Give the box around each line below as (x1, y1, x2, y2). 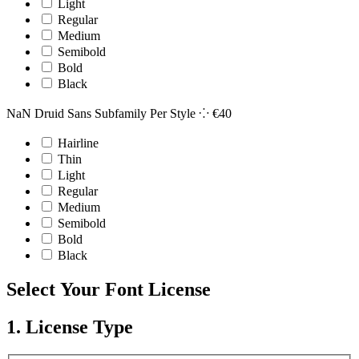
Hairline (58, 136, 99, 150)
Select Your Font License (6, 278, 211, 300)
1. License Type (6, 316, 133, 337)
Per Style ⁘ (150, 107, 212, 120)
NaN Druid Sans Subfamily (6, 107, 147, 120)
